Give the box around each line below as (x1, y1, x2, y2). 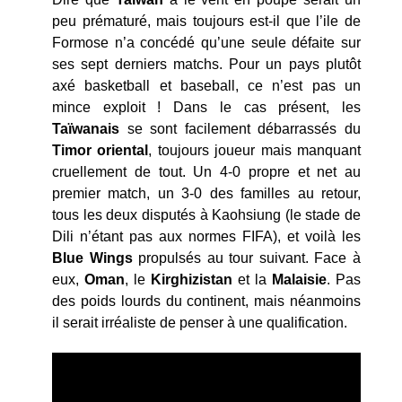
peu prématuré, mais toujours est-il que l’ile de (52, 13, 361, 30)
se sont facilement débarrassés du (119, 121, 361, 137)
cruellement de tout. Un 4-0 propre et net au (52, 164, 361, 180)
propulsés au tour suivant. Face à (132, 250, 362, 267)
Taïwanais (52, 121, 119, 137)
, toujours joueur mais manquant (148, 143, 362, 159)
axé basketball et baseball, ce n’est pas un (52, 78, 361, 94)
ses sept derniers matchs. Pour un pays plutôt (52, 57, 361, 73)
